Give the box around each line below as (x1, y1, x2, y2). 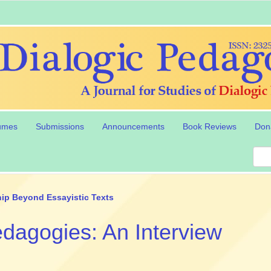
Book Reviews (182, 122, 237, 132)
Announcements (102, 122, 165, 132)
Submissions (35, 122, 84, 132)
